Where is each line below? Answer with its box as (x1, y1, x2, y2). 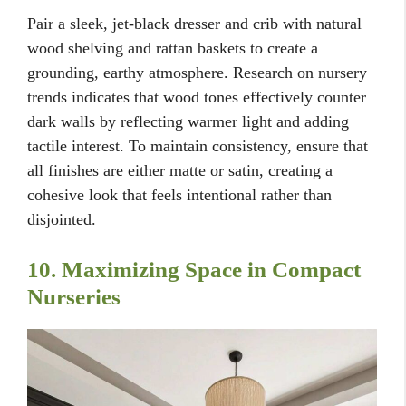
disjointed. (27, 210, 96, 229)
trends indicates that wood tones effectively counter (27, 88, 366, 107)
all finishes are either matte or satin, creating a (27, 161, 333, 180)
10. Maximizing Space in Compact (27, 257, 361, 283)
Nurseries (27, 285, 121, 310)
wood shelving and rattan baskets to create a (27, 39, 318, 58)
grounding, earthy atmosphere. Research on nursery (27, 63, 367, 82)
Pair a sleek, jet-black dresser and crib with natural (27, 14, 362, 34)
